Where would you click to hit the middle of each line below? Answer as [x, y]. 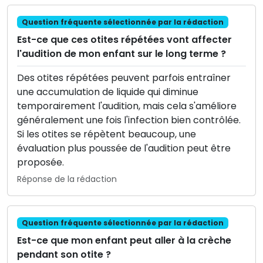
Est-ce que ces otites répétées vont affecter [124, 39]
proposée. [41, 162]
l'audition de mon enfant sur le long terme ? [122, 53]
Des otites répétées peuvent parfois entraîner [124, 77]
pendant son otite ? [64, 254]
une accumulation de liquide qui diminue [108, 92]
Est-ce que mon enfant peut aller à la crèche [124, 240]
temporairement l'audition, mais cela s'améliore [127, 106]
